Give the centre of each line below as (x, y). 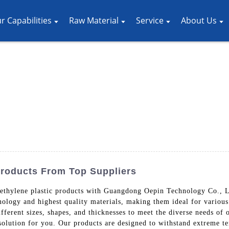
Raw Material (94, 20)
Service (150, 20)
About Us (199, 20)
